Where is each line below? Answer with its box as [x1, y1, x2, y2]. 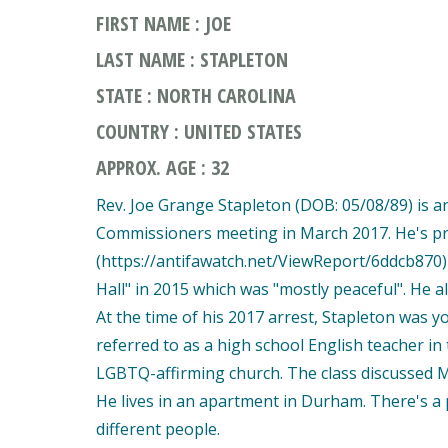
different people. [96, 418, 220, 440]
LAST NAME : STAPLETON [96, 46, 288, 73]
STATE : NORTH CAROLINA [96, 82, 296, 109]
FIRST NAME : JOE [96, 10, 231, 37]
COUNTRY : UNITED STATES [96, 118, 302, 145]
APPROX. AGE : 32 [96, 154, 229, 181]
